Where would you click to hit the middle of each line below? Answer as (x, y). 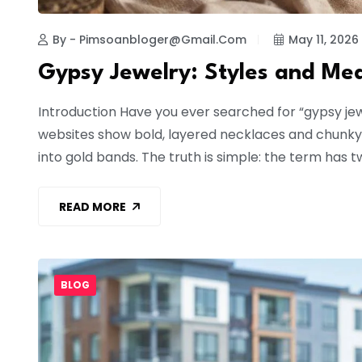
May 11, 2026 (324, 40)
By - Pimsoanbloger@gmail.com (149, 40)
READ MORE (93, 206)
